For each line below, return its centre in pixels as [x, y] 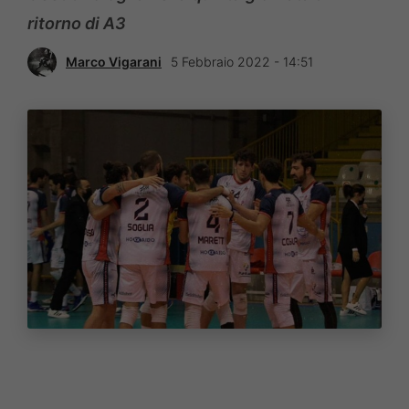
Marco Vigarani [114, 62]
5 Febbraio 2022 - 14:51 [242, 62]
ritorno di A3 [77, 23]
